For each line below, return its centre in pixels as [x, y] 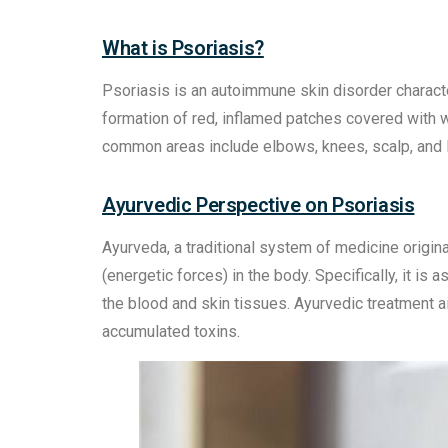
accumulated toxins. [171, 332]
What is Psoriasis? [183, 48]
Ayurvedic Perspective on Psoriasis [258, 205]
